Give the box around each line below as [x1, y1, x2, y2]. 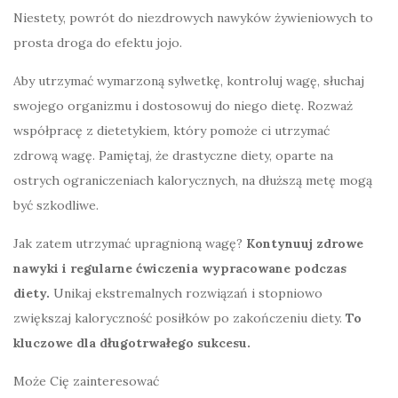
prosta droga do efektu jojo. [13, 35, 182, 52]
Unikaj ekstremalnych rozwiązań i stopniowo [50, 285, 322, 302]
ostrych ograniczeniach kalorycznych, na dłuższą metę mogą [13, 172, 372, 189]
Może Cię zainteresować [13, 373, 159, 390]
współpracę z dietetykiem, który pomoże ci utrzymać [13, 123, 330, 139]
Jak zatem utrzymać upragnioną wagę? [13, 235, 246, 252]
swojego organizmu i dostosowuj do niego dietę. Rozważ [13, 98, 353, 115]
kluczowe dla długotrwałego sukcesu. [13, 335, 251, 352]
